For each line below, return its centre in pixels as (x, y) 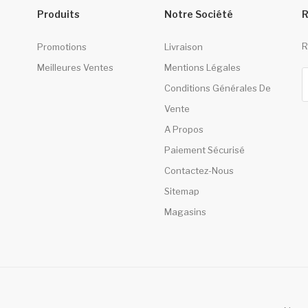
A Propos (184, 130)
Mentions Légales (202, 68)
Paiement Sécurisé (204, 150)
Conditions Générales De (217, 88)
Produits (58, 14)
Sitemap (181, 191)
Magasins (185, 212)
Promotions (62, 47)
